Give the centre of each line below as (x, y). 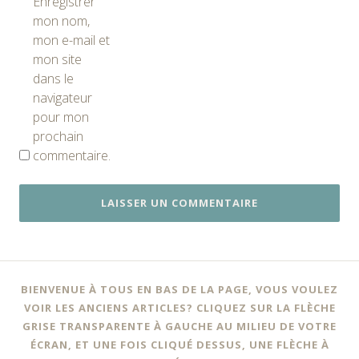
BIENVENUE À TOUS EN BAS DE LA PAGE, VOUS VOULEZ (179, 289)
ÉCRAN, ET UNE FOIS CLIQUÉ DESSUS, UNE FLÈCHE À (179, 344)
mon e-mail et (71, 40)
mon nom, (61, 20)
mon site (57, 59)
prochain (58, 136)
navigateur (63, 97)
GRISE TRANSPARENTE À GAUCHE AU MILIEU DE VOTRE (179, 326)
